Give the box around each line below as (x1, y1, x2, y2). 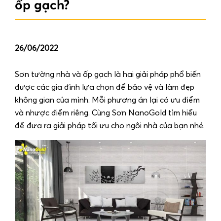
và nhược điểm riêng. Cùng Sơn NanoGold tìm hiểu (15, 109, 197, 117)
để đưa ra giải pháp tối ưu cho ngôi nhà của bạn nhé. (15, 122, 205, 130)
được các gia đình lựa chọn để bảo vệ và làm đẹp (15, 83, 194, 91)
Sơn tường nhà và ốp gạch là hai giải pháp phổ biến (15, 71, 201, 78)
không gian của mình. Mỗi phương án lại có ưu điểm (15, 96, 200, 104)
